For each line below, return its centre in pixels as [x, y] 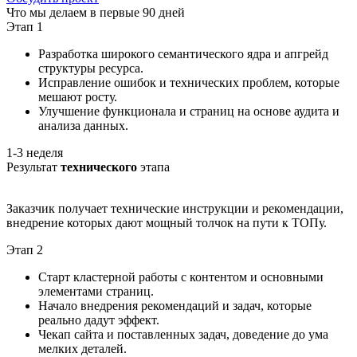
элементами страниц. [96, 292]
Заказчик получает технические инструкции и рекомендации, [175, 209]
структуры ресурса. [91, 69]
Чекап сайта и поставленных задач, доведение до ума [183, 335]
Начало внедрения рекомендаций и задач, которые [175, 306]
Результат [33, 167]
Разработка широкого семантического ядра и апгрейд [183, 54]
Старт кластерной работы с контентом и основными [181, 277]
